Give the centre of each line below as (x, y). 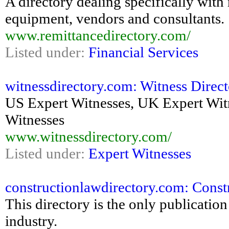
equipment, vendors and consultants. (115, 18)
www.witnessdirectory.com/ (88, 136)
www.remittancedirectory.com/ (98, 35)
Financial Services (143, 52)
